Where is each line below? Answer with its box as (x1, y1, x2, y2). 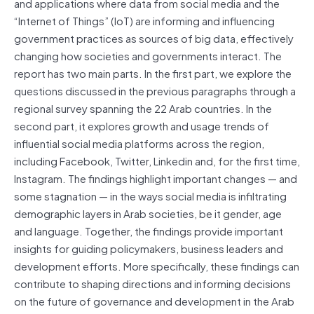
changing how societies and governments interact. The (14, 46, 282, 64)
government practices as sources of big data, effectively (14, 29, 294, 46)
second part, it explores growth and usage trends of (14, 116, 269, 134)
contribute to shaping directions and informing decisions (14, 274, 291, 292)
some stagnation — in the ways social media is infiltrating (14, 186, 287, 204)
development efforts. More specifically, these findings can (14, 257, 299, 274)
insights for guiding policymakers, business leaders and (14, 239, 283, 257)
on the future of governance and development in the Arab (14, 292, 294, 309)
